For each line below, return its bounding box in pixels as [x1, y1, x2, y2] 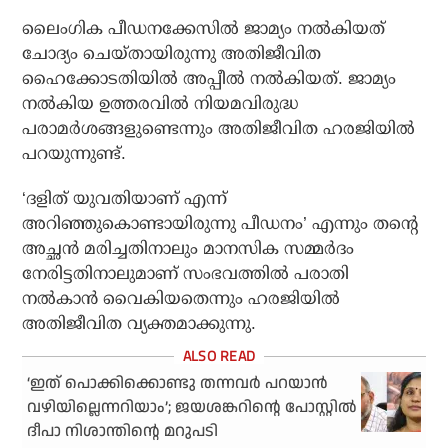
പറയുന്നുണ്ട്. [22, 144, 127, 164]
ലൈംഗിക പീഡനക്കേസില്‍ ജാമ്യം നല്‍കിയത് [22, 19, 386, 39]
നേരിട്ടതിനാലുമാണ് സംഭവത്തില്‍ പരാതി [22, 264, 350, 284]
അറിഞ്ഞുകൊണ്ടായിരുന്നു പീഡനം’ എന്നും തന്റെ [22, 214, 419, 234]
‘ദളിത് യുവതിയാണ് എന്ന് [22, 189, 228, 209]
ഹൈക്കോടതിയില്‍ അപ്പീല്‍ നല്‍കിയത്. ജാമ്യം [22, 69, 397, 89]
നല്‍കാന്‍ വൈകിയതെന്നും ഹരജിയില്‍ [22, 289, 341, 309]
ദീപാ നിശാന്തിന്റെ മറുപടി [27, 420, 219, 444]
